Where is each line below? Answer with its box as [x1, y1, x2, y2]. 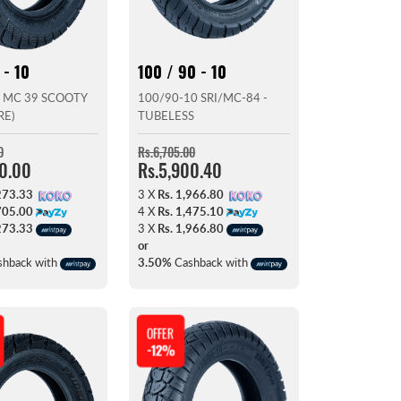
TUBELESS [138, 108, 195, 124]
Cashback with [172, 255, 252, 270]
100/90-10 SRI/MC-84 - [138, 90, 269, 106]
